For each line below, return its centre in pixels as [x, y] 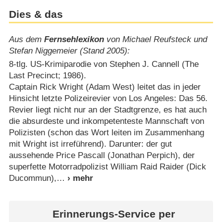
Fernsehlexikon [74, 40]
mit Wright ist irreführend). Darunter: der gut [90, 144]
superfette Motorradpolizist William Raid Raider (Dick [107, 167]
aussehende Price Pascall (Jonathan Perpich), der [102, 156]
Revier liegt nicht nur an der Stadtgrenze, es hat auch [108, 110]
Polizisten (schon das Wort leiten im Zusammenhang [106, 133]
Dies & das [36, 14]
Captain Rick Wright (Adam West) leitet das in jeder [105, 87]
